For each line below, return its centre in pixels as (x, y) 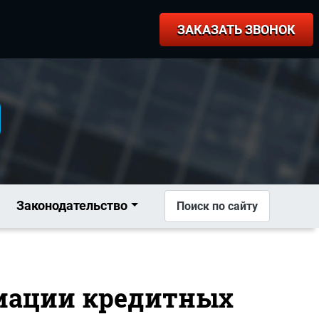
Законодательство (72, 205)
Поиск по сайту (218, 206)
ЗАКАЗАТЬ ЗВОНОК (236, 30)
